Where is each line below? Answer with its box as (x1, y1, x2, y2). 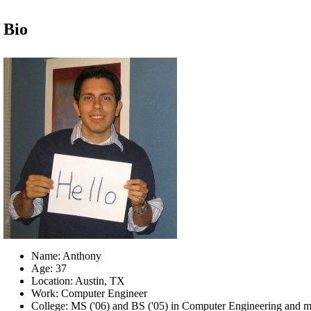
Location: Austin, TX (31, 275, 125, 287)
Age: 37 (31, 262, 67, 274)
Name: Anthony (31, 250, 101, 262)
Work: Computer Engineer (31, 287, 147, 299)
